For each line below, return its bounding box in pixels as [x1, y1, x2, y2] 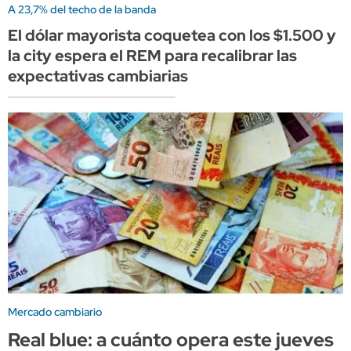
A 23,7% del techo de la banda [8, 2, 156, 16]
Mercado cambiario [8, 305, 102, 320]
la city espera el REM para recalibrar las [8, 45, 297, 66]
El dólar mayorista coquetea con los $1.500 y [8, 24, 336, 45]
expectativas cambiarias [8, 65, 188, 86]
